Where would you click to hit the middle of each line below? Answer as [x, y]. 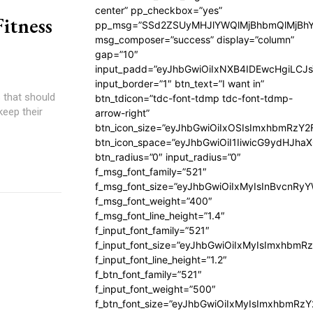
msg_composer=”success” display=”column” [195, 39]
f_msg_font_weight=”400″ [154, 201]
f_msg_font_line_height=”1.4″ [160, 216]
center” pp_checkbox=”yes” [159, 10]
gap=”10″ [117, 54]
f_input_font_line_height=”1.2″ [161, 260]
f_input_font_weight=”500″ [155, 289]
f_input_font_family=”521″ [152, 230]
